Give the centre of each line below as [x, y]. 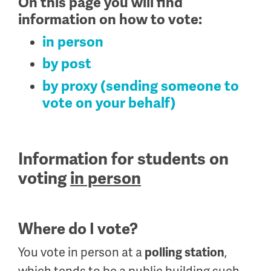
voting [44, 178]
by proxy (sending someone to [141, 86]
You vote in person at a [81, 252]
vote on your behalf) [109, 103]
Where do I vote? [78, 229]
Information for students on [123, 159]
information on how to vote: [112, 20]
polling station [184, 252]
